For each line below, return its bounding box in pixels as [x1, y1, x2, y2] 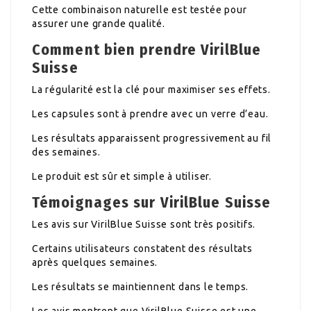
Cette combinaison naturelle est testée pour [32, 3, 247, 15]
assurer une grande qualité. [32, 17, 165, 29]
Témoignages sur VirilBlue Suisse [32, 192, 271, 212]
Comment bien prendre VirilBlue [32, 40, 262, 59]
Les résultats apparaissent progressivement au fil [32, 132, 272, 144]
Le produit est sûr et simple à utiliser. [32, 170, 212, 182]
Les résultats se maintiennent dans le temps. [32, 280, 249, 292]
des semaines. [32, 146, 101, 158]
